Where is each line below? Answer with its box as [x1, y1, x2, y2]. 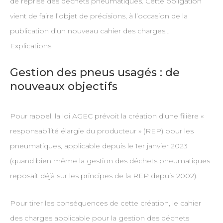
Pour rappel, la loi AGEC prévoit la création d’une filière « [9, 111, 204, 121]
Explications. [9, 41, 53, 51]
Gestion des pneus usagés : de [9, 66, 180, 80]
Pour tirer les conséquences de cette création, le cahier [9, 199, 201, 208]
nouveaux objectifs [9, 80, 117, 94]
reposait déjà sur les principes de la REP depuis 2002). [9, 171, 198, 181]
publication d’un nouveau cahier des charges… [9, 26, 170, 36]
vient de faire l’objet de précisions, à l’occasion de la [9, 11, 188, 21]
